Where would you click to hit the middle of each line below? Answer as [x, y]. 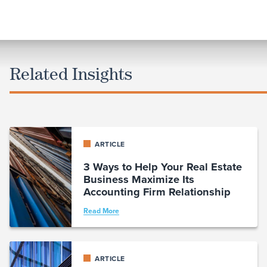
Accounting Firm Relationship [157, 192]
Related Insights [71, 74]
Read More [101, 211]
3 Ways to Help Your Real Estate [162, 167]
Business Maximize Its [139, 179]
